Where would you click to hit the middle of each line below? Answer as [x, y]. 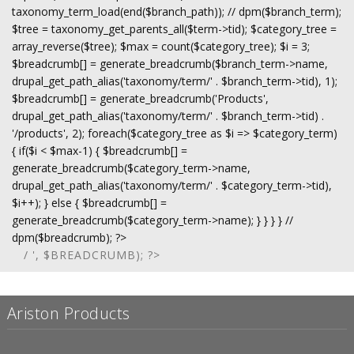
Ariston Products [68, 313]
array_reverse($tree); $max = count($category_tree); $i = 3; [161, 46]
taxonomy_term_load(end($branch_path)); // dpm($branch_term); [177, 11]
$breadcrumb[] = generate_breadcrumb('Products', [140, 98]
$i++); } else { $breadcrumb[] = [89, 203]
